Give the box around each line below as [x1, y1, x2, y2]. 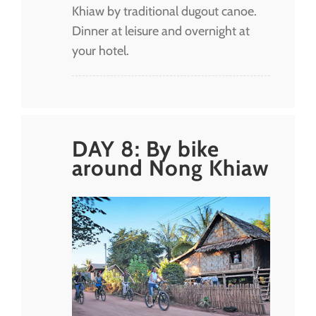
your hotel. [72, 42, 129, 59]
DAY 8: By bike [72, 135, 219, 162]
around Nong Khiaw [72, 154, 269, 181]
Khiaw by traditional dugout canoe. [72, 3, 257, 19]
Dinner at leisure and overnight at [72, 23, 250, 39]
